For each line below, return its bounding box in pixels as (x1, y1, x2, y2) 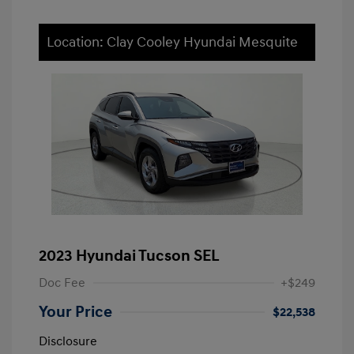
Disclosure (39, 333, 97, 350)
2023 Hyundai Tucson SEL (39, 247, 220, 266)
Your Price (39, 303, 112, 322)
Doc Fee (39, 275, 85, 292)
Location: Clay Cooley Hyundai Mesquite (47, 33, 298, 52)
